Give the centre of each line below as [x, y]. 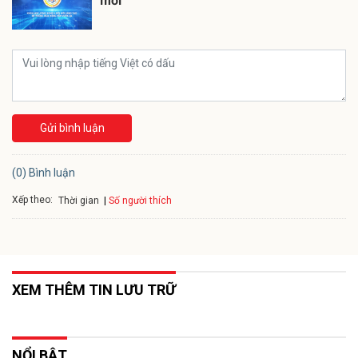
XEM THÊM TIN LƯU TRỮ [94, 289]
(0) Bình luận [44, 172]
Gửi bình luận [72, 127]
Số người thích [140, 200]
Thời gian [79, 201]
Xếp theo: [32, 200]
